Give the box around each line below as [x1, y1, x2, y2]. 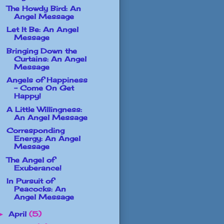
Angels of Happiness [6, 75, 87, 84]
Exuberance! [13, 163, 61, 172]
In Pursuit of [6, 176, 54, 185]
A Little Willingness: [6, 104, 82, 113]
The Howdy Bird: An [6, 3, 81, 12]
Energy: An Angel [13, 134, 80, 143]
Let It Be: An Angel [6, 25, 78, 34]
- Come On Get [13, 83, 74, 92]
